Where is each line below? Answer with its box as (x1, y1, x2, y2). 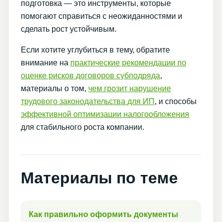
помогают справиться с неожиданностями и (21, 11, 182, 20)
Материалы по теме (21, 168, 178, 187)
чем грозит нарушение (88, 84, 171, 93)
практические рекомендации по (70, 58, 186, 67)
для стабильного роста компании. (21, 122, 144, 131)
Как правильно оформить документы (29, 210, 178, 219)
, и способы (155, 97, 197, 106)
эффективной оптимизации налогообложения (21, 110, 189, 118)
